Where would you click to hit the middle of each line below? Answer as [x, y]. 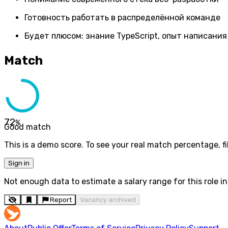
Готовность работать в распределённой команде [122, 17]
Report [61, 200]
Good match [27, 127]
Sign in [19, 163]
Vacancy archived [108, 200]
